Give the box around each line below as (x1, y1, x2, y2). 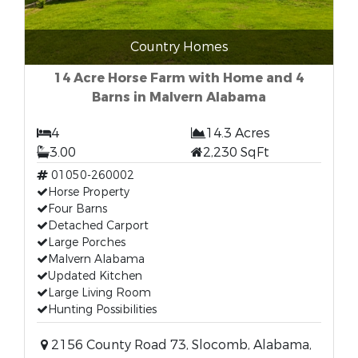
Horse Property (48, 185, 129, 200)
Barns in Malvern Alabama (92, 89, 266, 105)
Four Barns (48, 201, 107, 217)
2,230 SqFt (203, 144, 269, 161)
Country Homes (129, 38, 229, 55)
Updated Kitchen (48, 268, 142, 284)
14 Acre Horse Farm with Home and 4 (54, 70, 304, 86)
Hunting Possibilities (48, 302, 157, 317)
